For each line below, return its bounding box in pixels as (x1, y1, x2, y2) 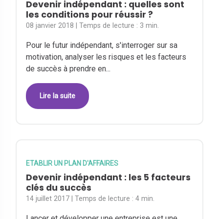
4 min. (135, 194, 155, 203)
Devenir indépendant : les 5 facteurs (26, 171, 191, 183)
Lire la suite (40, 91, 76, 100)
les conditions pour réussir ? (26, 9, 153, 21)
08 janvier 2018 (26, 22, 74, 30)
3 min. (140, 22, 159, 30)
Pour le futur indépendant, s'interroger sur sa (26, 41, 178, 50)
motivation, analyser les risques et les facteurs (26, 52, 187, 62)
